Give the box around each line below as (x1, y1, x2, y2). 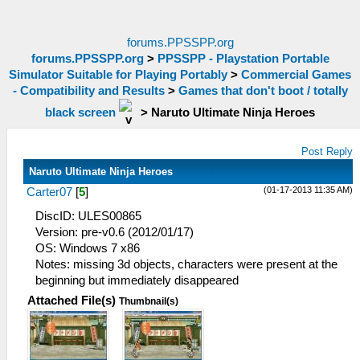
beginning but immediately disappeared (35, 274, 239, 287)
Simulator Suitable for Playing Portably (9, 68, 227, 81)
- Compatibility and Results (12, 84, 165, 97)
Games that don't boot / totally (178, 84, 348, 97)
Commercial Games (241, 68, 351, 81)
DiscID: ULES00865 (35, 210, 141, 223)
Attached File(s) (27, 294, 116, 307)
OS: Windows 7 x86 (35, 242, 140, 255)
